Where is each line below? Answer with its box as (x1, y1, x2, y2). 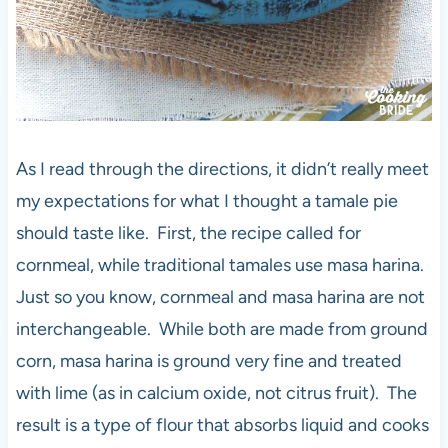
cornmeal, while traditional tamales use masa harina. (15, 253, 428, 276)
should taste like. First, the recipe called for (15, 221, 361, 244)
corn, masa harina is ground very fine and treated (15, 349, 402, 372)
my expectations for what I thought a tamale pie (15, 189, 398, 212)
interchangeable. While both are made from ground (15, 317, 428, 340)
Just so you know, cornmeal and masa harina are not (15, 285, 425, 308)
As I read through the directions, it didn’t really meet (15, 157, 429, 180)
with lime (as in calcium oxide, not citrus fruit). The (15, 381, 417, 404)
